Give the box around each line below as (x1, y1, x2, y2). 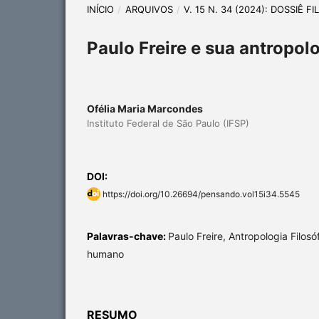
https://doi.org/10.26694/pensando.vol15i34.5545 (103, 188, 300, 199)
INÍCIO (87, 3, 114, 15)
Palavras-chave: (87, 229, 168, 242)
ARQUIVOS (125, 3, 173, 15)
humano (87, 247, 124, 260)
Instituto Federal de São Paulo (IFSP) (87, 117, 249, 129)
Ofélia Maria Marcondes (87, 102, 203, 115)
